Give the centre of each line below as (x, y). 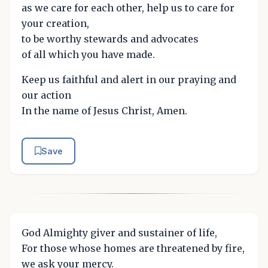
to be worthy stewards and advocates (110, 39)
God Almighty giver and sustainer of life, (119, 233)
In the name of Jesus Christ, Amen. (104, 110)
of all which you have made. (88, 54)
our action (46, 95)
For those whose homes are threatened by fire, (133, 249)
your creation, (55, 23)
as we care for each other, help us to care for (128, 7)
